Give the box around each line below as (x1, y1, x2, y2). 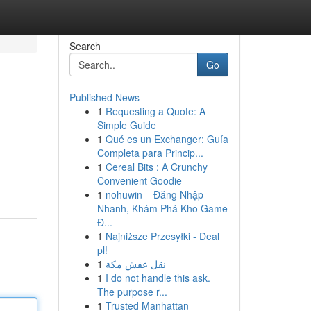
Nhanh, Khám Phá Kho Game (96, 201, 228, 215)
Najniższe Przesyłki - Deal (105, 229, 219, 243)
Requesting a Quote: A (105, 104, 205, 118)
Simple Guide (96, 118, 156, 132)
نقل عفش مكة (105, 257, 166, 271)
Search (69, 39, 101, 53)
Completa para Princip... (96, 146, 203, 160)
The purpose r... (96, 285, 167, 299)
